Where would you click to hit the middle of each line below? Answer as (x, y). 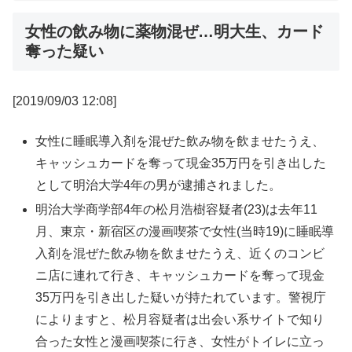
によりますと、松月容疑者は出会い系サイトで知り (180, 320)
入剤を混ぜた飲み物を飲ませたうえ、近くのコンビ (180, 254)
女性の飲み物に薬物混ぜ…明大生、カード (174, 32)
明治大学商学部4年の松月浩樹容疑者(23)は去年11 (177, 210)
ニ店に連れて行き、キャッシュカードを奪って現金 (180, 276)
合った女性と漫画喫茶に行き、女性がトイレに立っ (180, 342)
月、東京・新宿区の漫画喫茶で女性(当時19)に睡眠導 (185, 232)
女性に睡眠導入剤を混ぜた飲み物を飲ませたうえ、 (180, 141)
